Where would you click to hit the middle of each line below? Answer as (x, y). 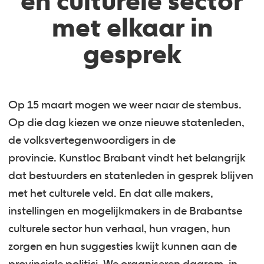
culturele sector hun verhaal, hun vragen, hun (120, 229)
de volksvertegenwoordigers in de (92, 140)
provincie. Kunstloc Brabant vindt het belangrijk (127, 158)
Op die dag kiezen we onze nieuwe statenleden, (127, 123)
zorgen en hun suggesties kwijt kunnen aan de (123, 246)
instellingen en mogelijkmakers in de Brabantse (126, 211)
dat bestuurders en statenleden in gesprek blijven (131, 176)
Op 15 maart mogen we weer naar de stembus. (125, 105)
